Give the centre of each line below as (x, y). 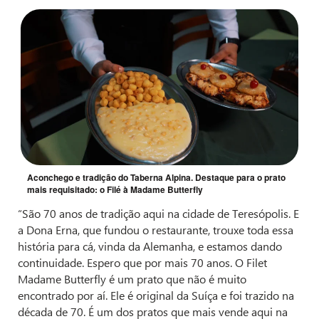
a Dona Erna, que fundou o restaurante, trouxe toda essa (156, 230)
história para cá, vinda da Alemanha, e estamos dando (150, 246)
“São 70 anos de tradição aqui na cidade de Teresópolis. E (158, 214)
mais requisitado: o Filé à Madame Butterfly (115, 190)
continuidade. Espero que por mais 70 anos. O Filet (142, 263)
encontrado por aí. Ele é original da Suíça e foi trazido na (156, 296)
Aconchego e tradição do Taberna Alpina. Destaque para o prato (156, 178)
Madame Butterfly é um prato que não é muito (132, 279)
